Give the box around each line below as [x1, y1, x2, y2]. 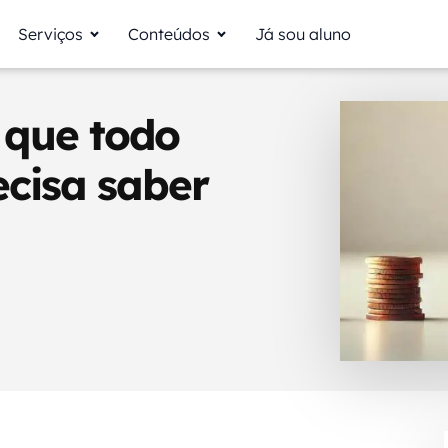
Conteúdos [127, 23, 210, 44]
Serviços [17, 23, 83, 44]
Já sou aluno [254, 23, 351, 44]
